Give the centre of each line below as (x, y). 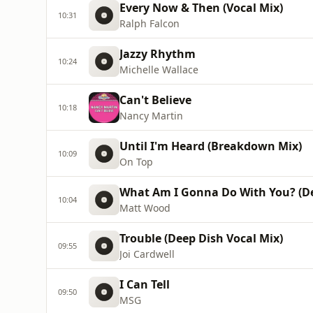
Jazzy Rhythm (158, 54)
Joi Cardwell (147, 254)
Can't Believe (155, 100)
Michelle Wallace (159, 70)
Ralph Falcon (150, 23)
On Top (136, 162)
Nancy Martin (151, 116)
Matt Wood (145, 208)
